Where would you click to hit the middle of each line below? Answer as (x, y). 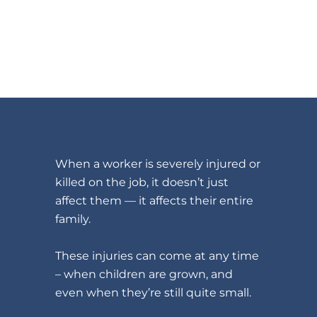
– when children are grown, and (144, 273)
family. (73, 218)
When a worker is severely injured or (158, 163)
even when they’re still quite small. (154, 292)
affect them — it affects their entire (155, 200)
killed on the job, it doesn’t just (142, 181)
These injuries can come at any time (157, 255)
